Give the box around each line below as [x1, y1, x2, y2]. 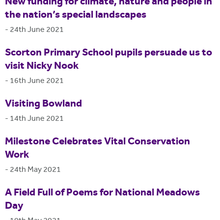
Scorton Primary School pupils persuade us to [5, 45, 212, 61]
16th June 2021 [10, 76, 64, 87]
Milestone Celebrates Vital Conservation [5, 134, 190, 150]
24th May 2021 [10, 165, 61, 176]
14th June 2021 [10, 113, 64, 125]
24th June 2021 [10, 25, 64, 36]
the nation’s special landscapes [5, 7, 146, 24]
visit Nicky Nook [5, 58, 79, 75]
